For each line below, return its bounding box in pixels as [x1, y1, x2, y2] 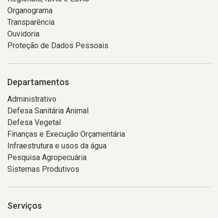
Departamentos [7, 77, 69, 87]
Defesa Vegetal [7, 118, 61, 127]
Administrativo [7, 94, 56, 104]
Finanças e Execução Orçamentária [7, 129, 125, 139]
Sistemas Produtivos [7, 164, 79, 174]
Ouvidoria [7, 29, 39, 38]
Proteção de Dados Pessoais [7, 41, 109, 50]
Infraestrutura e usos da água [7, 141, 107, 150]
